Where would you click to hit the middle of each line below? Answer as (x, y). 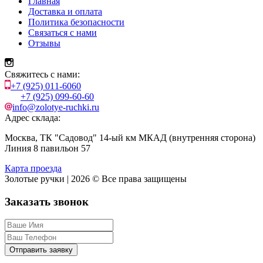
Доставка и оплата (65, 11)
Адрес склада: (33, 117)
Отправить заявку (41, 250)
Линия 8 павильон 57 (48, 148)
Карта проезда (33, 168)
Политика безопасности (76, 22)
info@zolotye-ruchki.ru (56, 107)
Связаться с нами (63, 32)
